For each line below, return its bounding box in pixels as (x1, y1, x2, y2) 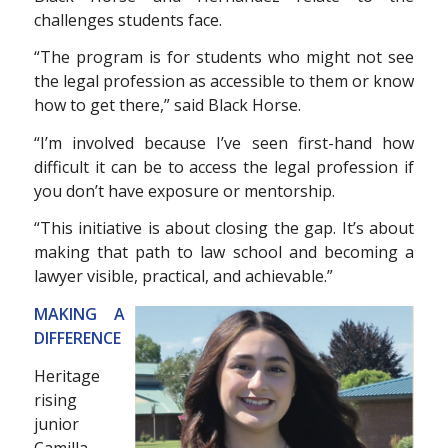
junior (33, 412, 79, 435)
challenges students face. (33, 8, 222, 31)
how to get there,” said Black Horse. (33, 94, 301, 117)
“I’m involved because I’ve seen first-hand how (33, 131, 415, 154)
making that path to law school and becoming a (33, 241, 415, 264)
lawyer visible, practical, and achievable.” (33, 265, 333, 288)
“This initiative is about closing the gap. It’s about (33, 217, 415, 240)
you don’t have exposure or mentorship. (33, 179, 335, 202)
